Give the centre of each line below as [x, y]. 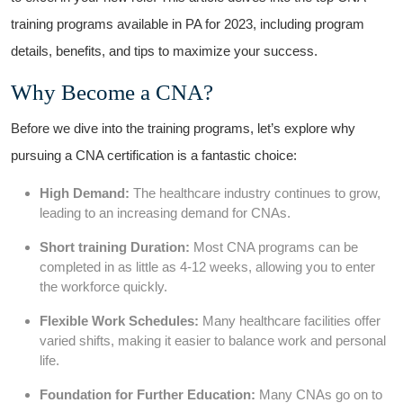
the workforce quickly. [103, 287]
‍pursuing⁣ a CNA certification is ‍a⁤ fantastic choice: [154, 155]
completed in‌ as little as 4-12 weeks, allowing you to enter [207, 267]
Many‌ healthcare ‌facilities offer [290, 321]
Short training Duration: [115, 247]
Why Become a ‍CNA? [112, 92]
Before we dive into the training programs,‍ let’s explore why [183, 128]
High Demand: [85, 193]
